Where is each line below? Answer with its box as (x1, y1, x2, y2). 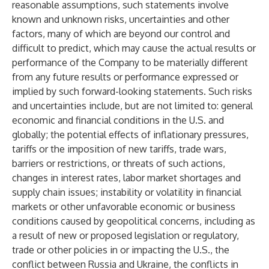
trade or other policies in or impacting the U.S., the (12, 244, 229, 256)
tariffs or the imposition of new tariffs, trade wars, (12, 143, 226, 155)
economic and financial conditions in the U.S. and (12, 114, 224, 126)
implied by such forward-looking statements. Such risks (12, 85, 252, 97)
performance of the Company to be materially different (12, 56, 248, 68)
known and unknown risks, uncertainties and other (12, 13, 229, 25)
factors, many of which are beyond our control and (12, 28, 230, 40)
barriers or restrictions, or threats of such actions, (12, 157, 225, 169)
